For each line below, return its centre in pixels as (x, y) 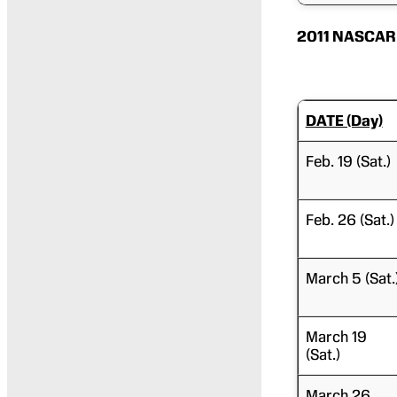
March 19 (336, 336)
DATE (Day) (344, 120)
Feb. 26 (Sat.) (350, 219)
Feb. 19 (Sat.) (348, 161)
